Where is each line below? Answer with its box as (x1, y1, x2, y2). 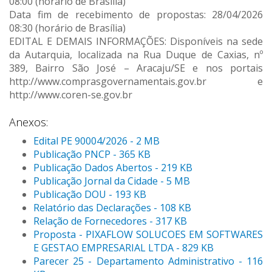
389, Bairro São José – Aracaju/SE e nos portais (9, 61, 263, 75)
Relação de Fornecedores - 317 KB (33, 214, 187, 228)
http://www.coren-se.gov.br (9, 88, 132, 102)
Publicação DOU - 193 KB (33, 188, 146, 202)
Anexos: (9, 115, 48, 130)
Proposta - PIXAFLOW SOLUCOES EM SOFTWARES (33, 228, 263, 242)
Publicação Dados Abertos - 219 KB (33, 161, 192, 175)
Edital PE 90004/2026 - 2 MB (33, 134, 160, 148)
